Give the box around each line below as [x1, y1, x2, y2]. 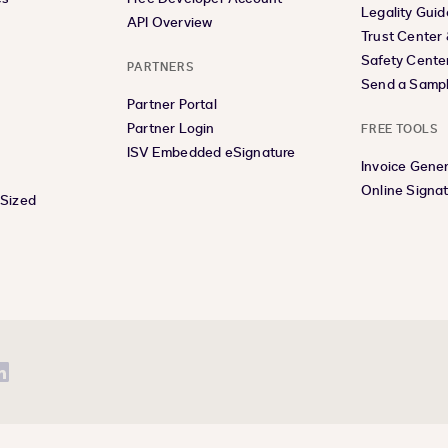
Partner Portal [127, 95, 217, 114]
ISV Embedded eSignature [127, 143, 296, 162]
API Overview [127, 13, 213, 32]
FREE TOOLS [361, 121, 439, 137]
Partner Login [127, 119, 215, 138]
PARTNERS [127, 59, 195, 75]
